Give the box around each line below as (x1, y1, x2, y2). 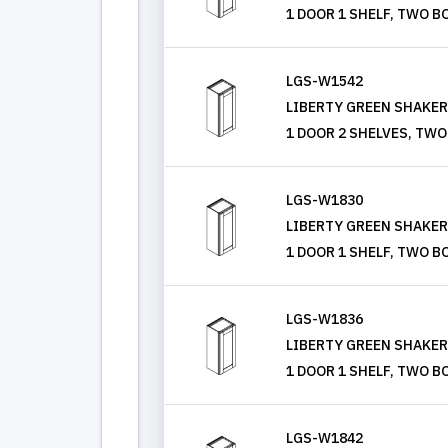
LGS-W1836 (286, 310, 363, 328)
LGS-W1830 (286, 191, 363, 209)
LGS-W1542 (286, 72, 363, 90)
